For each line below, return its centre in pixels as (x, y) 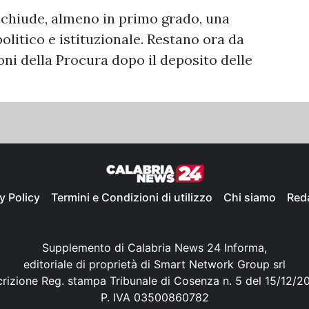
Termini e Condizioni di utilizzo (132, 198)
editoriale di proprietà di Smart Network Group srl (154, 265)
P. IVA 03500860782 (154, 298)
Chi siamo (250, 198)
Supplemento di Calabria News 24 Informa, (154, 248)
